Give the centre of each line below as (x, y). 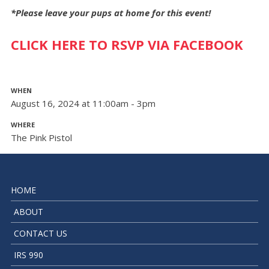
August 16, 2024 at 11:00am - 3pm (83, 104)
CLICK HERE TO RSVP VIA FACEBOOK (127, 45)
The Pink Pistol (41, 138)
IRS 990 (28, 255)
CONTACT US (40, 234)
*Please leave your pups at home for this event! (110, 12)
